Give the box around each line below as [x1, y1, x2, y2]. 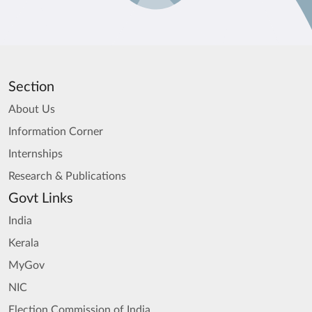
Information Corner [8, 126, 103, 137]
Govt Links [8, 192, 73, 205]
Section [8, 80, 54, 94]
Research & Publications [8, 171, 126, 182]
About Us [8, 104, 55, 115]
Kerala [8, 237, 39, 249]
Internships [8, 148, 63, 159]
